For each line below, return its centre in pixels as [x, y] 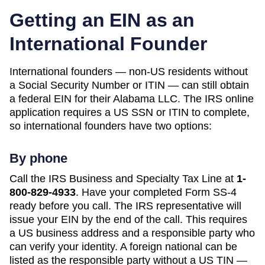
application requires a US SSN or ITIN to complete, [130, 112]
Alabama [134, 98]
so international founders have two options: [111, 126]
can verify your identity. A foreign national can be [123, 246]
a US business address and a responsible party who [132, 233]
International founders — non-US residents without [129, 71]
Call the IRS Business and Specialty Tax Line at [123, 178]
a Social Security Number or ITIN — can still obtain [129, 85]
